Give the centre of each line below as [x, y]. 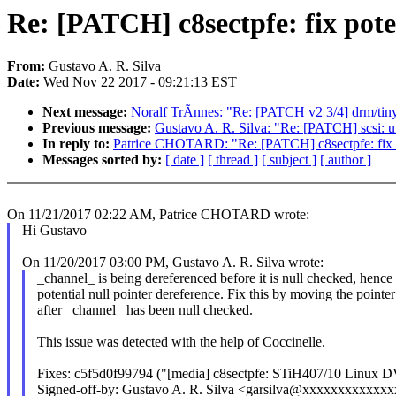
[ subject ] [289, 160]
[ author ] [346, 160]
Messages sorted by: [104, 160]
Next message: [87, 112]
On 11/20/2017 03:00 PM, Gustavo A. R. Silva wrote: [172, 263]
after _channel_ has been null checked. [145, 310]
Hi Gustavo [54, 231]
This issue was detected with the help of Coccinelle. [181, 342]
